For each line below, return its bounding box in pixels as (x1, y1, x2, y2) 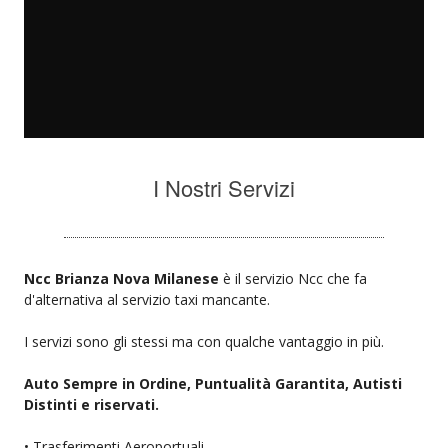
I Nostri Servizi (153, 171, 295, 203)
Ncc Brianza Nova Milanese (24, 268, 223, 288)
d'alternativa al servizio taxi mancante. (24, 289, 270, 309)
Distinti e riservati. (24, 394, 159, 414)
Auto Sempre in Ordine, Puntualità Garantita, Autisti (24, 373, 402, 393)
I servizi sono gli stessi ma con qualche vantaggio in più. (24, 331, 384, 351)
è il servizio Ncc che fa (223, 268, 367, 288)
